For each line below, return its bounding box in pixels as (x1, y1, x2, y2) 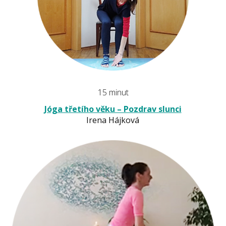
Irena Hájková (86, 115, 140, 126)
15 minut (97, 87, 129, 98)
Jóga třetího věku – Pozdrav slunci (44, 103, 182, 115)
